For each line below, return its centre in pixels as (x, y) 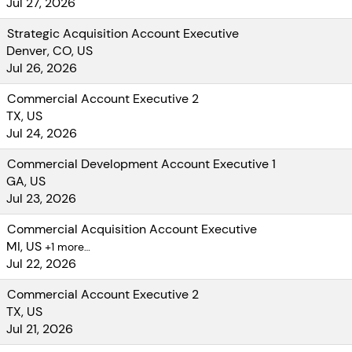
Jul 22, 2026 (41, 264)
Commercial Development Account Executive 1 (141, 164)
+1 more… (68, 247)
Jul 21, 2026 (40, 329)
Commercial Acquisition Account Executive (132, 229)
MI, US (26, 246)
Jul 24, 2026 (42, 133)
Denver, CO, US (49, 51)
